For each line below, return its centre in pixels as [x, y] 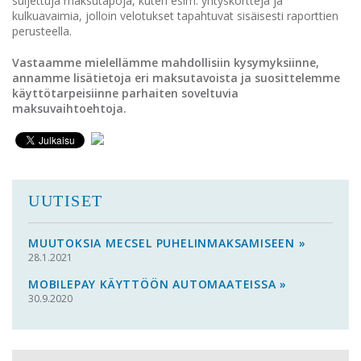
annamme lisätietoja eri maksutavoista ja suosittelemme [176, 78]
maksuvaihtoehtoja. [69, 108]
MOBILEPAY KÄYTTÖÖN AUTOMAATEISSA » [158, 284]
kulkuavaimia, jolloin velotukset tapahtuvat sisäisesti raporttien [175, 16]
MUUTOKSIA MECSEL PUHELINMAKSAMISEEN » [167, 243]
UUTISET [66, 201]
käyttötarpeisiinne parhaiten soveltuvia [125, 93]
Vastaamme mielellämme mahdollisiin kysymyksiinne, [166, 62]
